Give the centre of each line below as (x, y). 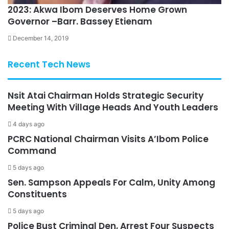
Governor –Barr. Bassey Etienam (80, 21)
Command (32, 151)
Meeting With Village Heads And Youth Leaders (113, 107)
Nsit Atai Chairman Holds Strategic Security (106, 95)
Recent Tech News (49, 64)
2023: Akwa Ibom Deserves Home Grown (97, 9)
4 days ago (29, 124)
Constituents (37, 194)
